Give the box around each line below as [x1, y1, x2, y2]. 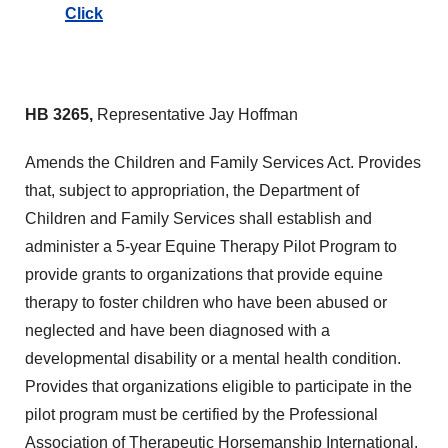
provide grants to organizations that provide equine [25, 266, 383, 283]
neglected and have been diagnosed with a [25, 322, 330, 339]
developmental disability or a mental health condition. [25, 350, 401, 367]
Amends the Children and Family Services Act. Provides [25, 154, 421, 171]
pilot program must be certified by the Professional [25, 406, 378, 423]
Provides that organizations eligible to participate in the [25, 378, 412, 395]
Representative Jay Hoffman [97, 106, 298, 123]
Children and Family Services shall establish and [25, 210, 372, 227]
